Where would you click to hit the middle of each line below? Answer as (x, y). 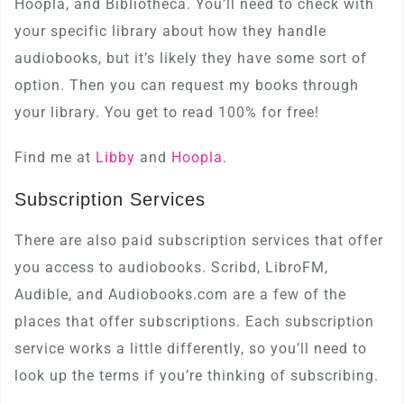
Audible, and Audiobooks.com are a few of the (180, 294)
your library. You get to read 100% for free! (167, 112)
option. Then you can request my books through (187, 85)
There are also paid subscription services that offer (199, 240)
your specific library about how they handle (170, 31)
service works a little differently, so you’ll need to (191, 349)
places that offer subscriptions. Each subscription (194, 321)
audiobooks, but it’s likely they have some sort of (191, 58)
